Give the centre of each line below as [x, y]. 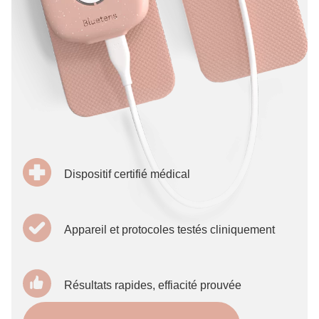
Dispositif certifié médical [127, 174]
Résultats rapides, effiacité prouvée [153, 285]
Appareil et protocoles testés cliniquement [169, 230]
